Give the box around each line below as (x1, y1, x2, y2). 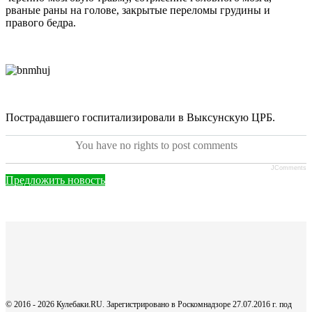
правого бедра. (6, 17, 76, 29)
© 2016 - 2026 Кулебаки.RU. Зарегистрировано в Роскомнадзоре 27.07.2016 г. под (6, 299, 292, 310)
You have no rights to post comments (75, 139, 237, 152)
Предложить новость (6, 174, 105, 187)
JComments (271, 164, 306, 172)
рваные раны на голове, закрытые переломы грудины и (6, 4, 270, 17)
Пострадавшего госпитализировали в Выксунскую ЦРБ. (6, 111, 275, 124)
